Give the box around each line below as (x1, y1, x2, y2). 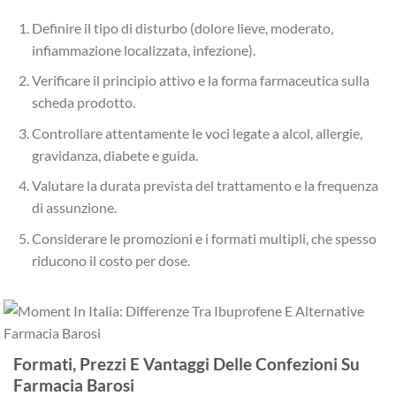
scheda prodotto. (31, 94, 135, 111)
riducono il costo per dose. (31, 251, 190, 269)
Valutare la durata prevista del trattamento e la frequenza (31, 177, 378, 194)
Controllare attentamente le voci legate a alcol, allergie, (31, 124, 362, 141)
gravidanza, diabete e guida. (31, 146, 198, 164)
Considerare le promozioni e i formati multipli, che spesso (31, 229, 377, 247)
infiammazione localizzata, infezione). (31, 41, 255, 58)
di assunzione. (31, 199, 117, 217)
